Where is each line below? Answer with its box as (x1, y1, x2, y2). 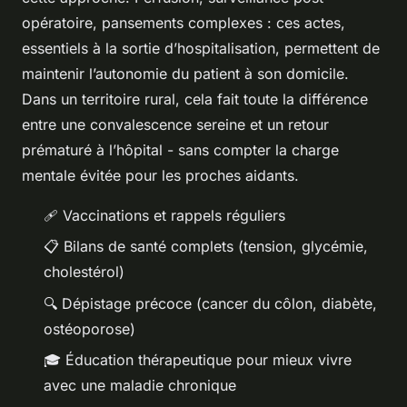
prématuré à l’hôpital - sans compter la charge (22, 141, 339, 160)
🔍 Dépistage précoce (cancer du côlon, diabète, (44, 293, 377, 313)
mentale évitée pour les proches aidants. (22, 166, 299, 185)
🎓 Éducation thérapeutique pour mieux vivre (44, 351, 352, 370)
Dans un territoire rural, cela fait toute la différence (22, 90, 368, 109)
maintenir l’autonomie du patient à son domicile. (22, 65, 349, 84)
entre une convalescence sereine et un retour (22, 115, 329, 134)
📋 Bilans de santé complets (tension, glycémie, (44, 237, 368, 256)
